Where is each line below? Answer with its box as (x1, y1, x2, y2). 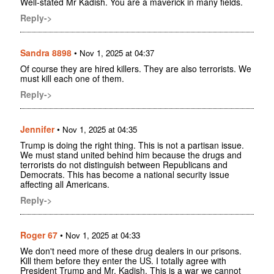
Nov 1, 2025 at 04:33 (65, 229, 140, 241)
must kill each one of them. (20, 72, 124, 84)
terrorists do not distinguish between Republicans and (20, 158, 228, 171)
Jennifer (20, 122, 54, 135)
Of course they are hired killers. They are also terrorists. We (20, 62, 251, 75)
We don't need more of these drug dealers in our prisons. (20, 244, 242, 257)
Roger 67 (20, 228, 57, 241)
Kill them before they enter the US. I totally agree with (20, 254, 226, 267)
